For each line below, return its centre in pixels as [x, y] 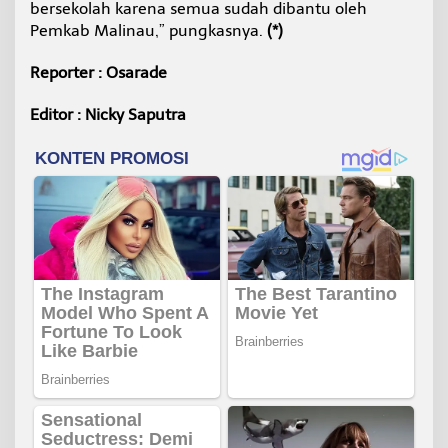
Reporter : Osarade [98, 72]
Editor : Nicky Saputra [108, 114]
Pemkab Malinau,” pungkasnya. [148, 30]
